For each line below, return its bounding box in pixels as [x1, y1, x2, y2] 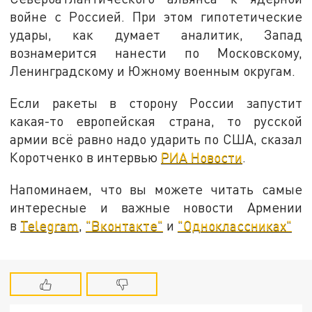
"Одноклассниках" [178, 217, 292, 233]
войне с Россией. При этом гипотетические [10, 8, 302, 25]
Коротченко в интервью [10, 149, 162, 166]
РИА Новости [161, 149, 243, 166]
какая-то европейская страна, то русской [10, 113, 302, 130]
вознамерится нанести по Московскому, [10, 45, 302, 61]
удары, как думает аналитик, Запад [10, 26, 302, 43]
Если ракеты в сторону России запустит [10, 95, 302, 111]
